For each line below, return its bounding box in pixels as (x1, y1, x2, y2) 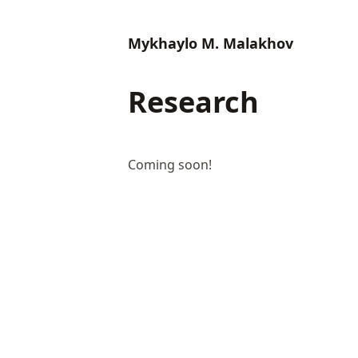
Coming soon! (128, 156, 212, 173)
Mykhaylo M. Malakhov (128, 34, 293, 53)
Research (128, 82, 259, 121)
